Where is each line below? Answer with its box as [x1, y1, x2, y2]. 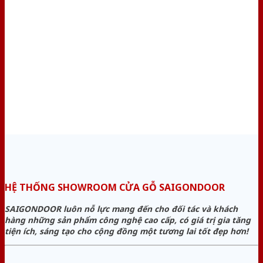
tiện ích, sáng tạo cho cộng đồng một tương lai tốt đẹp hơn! [5, 225, 248, 237]
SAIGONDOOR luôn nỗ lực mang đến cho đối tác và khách [5, 203, 238, 215]
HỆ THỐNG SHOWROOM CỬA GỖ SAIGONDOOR [5, 180, 227, 194]
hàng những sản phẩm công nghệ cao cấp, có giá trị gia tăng [5, 214, 251, 226]
